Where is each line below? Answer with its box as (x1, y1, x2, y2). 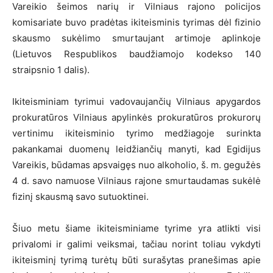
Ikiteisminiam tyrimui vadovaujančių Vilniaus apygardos (12, 95, 261, 107)
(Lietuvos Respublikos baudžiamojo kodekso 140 (12, 48, 261, 60)
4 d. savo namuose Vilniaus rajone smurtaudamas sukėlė (12, 174, 261, 186)
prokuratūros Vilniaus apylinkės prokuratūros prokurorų (12, 111, 261, 123)
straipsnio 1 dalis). (12, 63, 90, 76)
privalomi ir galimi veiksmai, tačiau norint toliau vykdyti (12, 238, 261, 250)
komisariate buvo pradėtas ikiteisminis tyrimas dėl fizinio (12, 16, 261, 28)
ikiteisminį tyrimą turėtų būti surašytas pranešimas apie (12, 253, 261, 266)
